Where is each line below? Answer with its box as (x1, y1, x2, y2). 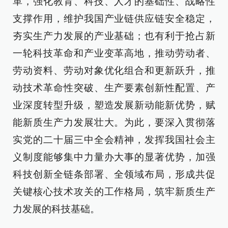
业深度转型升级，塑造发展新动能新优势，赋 (13, 100, 215, 110)
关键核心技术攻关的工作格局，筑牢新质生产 (13, 186, 215, 197)
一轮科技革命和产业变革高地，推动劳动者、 (13, 48, 215, 59)
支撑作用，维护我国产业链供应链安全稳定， (13, 13, 215, 24)
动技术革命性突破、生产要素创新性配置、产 (13, 82, 215, 93)
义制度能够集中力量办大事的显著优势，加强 (13, 152, 215, 162)
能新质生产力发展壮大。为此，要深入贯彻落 (13, 117, 215, 128)
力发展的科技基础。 (13, 204, 100, 214)
